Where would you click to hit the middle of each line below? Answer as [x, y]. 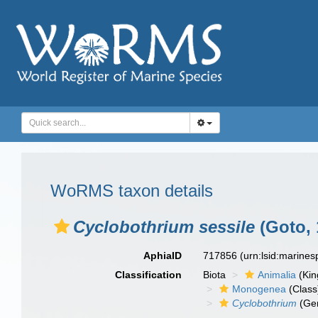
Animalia [277, 275]
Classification [149, 275]
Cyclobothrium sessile [164, 227]
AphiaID [163, 256]
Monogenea [259, 289]
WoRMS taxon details [132, 191]
